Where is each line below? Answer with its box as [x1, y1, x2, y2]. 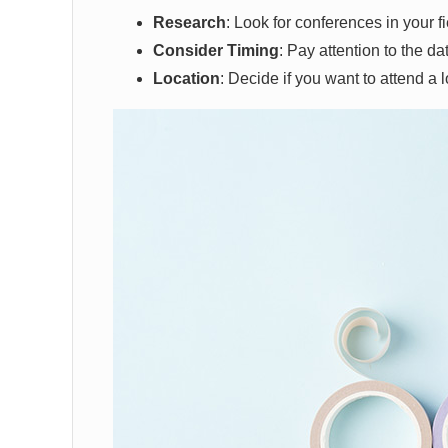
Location [153, 70, 220, 87]
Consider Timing [153, 42, 279, 59]
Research [153, 14, 226, 31]
